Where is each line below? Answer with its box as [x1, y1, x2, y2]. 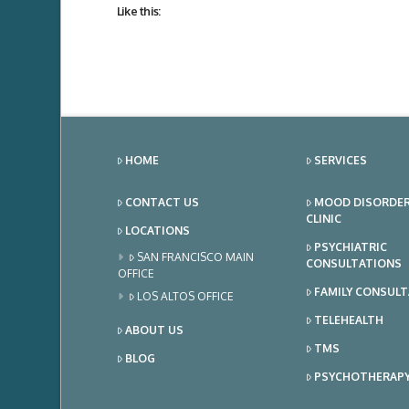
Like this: [116, 5, 161, 19]
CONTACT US [125, 195, 200, 210]
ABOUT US [125, 323, 184, 338]
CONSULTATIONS [305, 257, 402, 271]
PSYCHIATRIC [314, 240, 388, 255]
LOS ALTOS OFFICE [137, 289, 235, 304]
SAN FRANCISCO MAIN [137, 250, 255, 265]
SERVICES [314, 153, 368, 168]
